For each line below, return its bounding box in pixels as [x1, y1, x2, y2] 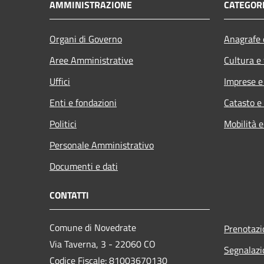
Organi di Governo [49, 31, 122, 46]
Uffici [49, 74, 70, 88]
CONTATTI [49, 187, 89, 202]
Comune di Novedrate [49, 220, 136, 235]
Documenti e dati [49, 159, 118, 173]
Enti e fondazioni [49, 95, 117, 110]
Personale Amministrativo [49, 137, 154, 152]
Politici [49, 116, 77, 131]
